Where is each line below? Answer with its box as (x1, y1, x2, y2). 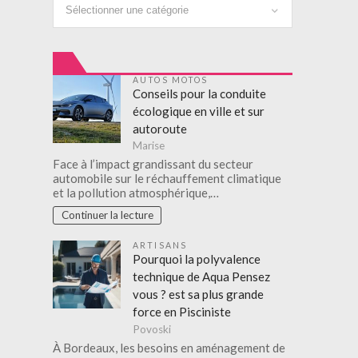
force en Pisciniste (133, 304, 232, 320)
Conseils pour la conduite (133, 86, 267, 101)
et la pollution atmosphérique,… (53, 185, 220, 201)
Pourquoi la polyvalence (133, 252, 261, 267)
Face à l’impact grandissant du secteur (53, 157, 254, 172)
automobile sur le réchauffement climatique (53, 171, 282, 186)
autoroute (133, 121, 188, 136)
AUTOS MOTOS (133, 74, 209, 85)
